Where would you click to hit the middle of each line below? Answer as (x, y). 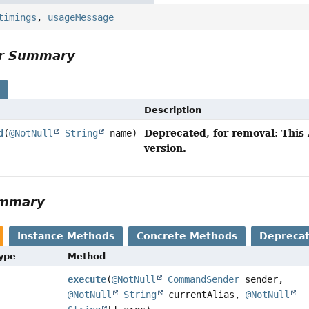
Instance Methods (66, 236)
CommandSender (204, 280)
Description (173, 110)
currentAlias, (205, 295)
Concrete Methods (187, 236)
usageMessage (81, 18)
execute (87, 280)
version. (166, 148)
